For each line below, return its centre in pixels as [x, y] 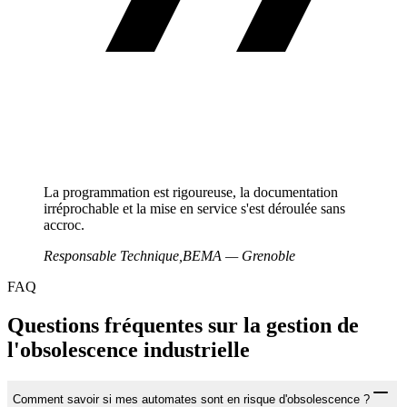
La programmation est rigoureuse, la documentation [191, 192]
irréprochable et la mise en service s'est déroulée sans [194, 208]
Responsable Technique [111, 255]
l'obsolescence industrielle [129, 349]
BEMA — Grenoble [239, 255]
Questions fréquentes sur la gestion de [183, 325]
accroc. [64, 224]
